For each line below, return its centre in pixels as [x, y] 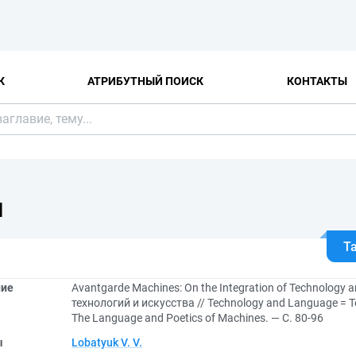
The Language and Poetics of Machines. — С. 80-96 [197, 318]
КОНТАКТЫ [317, 81]
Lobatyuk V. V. [107, 342]
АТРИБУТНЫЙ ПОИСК [146, 81]
